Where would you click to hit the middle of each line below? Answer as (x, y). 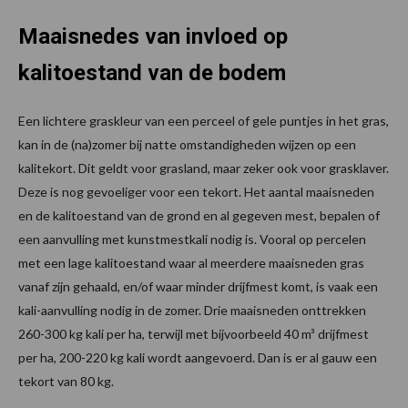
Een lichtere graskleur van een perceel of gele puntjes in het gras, (204, 121)
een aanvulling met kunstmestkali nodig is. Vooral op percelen (192, 240)
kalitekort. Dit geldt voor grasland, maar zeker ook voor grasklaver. (204, 168)
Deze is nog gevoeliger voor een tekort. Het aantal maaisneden (196, 192)
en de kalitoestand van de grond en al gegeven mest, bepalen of (199, 216)
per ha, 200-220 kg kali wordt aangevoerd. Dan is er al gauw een (198, 358)
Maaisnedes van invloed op (153, 37)
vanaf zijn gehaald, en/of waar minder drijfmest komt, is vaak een (198, 287)
